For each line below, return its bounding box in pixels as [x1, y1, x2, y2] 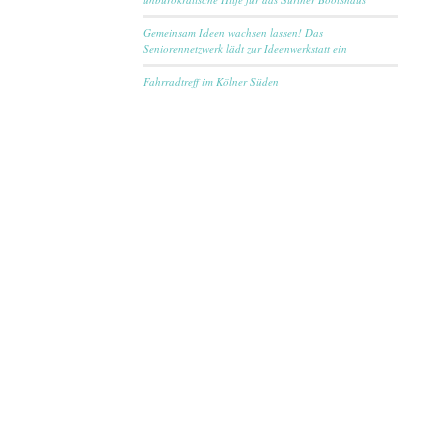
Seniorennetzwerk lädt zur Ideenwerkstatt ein [142, 41, 347, 57]
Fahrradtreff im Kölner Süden [142, 74, 279, 90]
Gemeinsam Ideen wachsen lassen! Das [142, 25, 323, 41]
